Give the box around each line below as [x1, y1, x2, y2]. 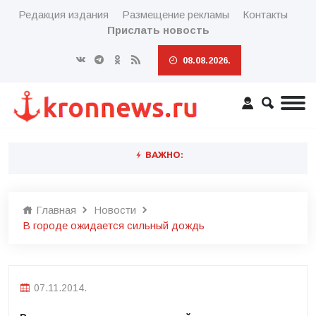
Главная [33, 204, 76, 216]
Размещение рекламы [121, 8, 229, 20]
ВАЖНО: [142, 150, 183, 159]
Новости [94, 204, 136, 216]
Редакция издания [18, 8, 109, 20]
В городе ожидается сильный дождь [23, 219, 205, 231]
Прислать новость [107, 24, 209, 36]
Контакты [242, 8, 288, 20]
